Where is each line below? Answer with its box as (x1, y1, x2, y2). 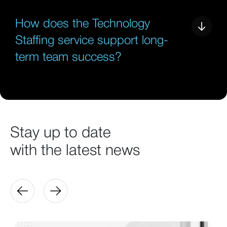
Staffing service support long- (15, 35, 168, 47)
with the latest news (10, 144, 140, 158)
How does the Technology (15, 18, 150, 30)
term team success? (15, 52, 122, 63)
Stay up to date (10, 126, 111, 140)
